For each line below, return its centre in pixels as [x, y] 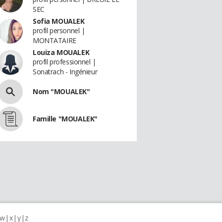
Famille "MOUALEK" [65, 119]
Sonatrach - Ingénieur [65, 72]
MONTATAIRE [55, 40]
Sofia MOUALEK [59, 21]
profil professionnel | [64, 62]
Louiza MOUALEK [61, 52]
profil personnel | [59, 30]
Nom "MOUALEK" [61, 91]
